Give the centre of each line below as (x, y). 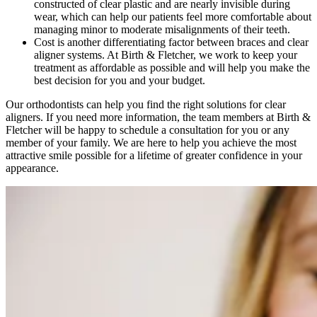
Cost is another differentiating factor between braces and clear (171, 42)
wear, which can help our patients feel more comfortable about (173, 17)
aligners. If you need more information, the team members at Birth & (158, 117)
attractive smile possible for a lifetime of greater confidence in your (154, 156)
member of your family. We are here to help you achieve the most (151, 143)
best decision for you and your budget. (120, 81)
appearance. (32, 168)
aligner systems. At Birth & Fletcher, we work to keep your (166, 55)
